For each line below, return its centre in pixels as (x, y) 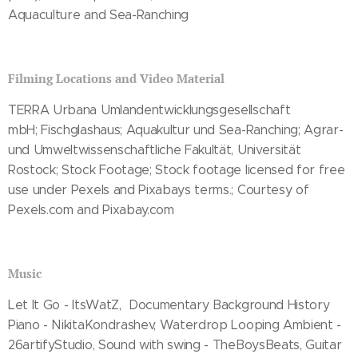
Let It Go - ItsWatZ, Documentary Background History (169, 304)
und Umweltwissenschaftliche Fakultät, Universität (155, 149)
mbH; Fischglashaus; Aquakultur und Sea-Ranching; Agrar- (176, 129)
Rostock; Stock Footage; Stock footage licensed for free (177, 169)
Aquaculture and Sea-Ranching (99, 14)
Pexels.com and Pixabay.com (91, 209)
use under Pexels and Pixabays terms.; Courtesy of (159, 189)
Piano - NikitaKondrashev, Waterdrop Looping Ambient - (175, 324)
